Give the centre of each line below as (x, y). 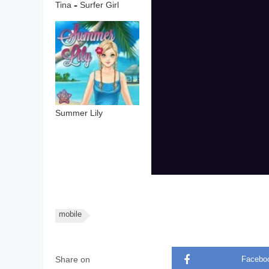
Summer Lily (79, 113)
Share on (73, 260)
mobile (70, 215)
